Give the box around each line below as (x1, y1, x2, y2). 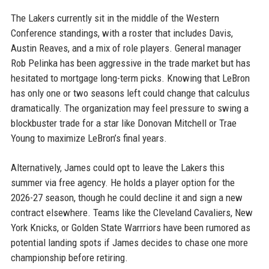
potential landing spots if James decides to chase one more (10, 237, 248, 249)
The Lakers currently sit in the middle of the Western (10, 12, 219, 24)
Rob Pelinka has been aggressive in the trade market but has (10, 57, 250, 69)
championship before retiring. (10, 252, 128, 264)
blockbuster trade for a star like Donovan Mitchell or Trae (10, 117, 237, 129)
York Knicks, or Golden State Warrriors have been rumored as (10, 222, 250, 234)
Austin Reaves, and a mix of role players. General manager (10, 42, 241, 54)
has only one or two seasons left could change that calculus (10, 87, 250, 99)
